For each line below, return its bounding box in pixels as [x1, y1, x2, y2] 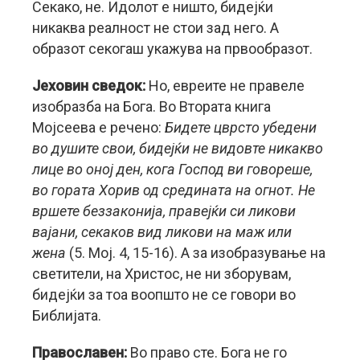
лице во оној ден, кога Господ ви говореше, [32, 160, 313, 178]
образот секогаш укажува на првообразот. [32, 39, 313, 57]
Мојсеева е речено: [32, 118, 165, 136]
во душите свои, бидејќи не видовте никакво [32, 139, 323, 157]
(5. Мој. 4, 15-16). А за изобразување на [66, 243, 325, 261]
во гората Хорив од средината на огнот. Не [32, 181, 315, 198]
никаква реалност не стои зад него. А [32, 18, 279, 36]
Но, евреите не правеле [149, 76, 305, 94]
